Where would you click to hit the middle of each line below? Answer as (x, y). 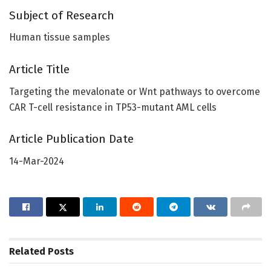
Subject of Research (62, 15)
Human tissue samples (60, 38)
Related (27, 251)
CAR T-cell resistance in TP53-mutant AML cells (113, 107)
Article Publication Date (71, 139)
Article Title (39, 69)
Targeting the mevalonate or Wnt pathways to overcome (135, 91)
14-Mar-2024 (37, 161)
